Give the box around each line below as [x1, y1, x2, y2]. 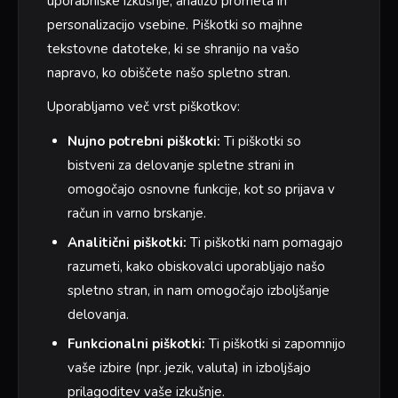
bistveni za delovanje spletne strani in [67, 155, 294, 174]
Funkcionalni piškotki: [67, 334, 205, 353]
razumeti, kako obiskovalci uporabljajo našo [67, 257, 325, 275]
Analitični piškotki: [67, 233, 187, 251]
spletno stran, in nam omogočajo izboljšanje [67, 281, 330, 299]
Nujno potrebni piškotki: [67, 131, 220, 150]
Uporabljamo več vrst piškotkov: [47, 97, 240, 115]
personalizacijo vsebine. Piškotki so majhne [47, 16, 303, 34]
